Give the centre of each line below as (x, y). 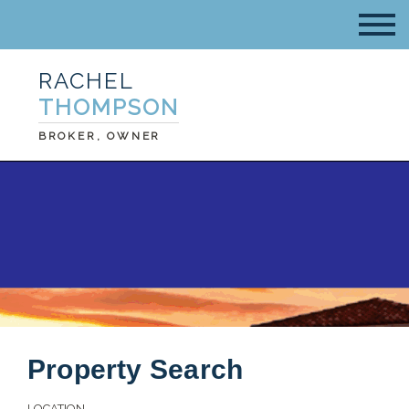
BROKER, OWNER (100, 136)
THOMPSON (108, 107)
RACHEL (86, 81)
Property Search (136, 369)
